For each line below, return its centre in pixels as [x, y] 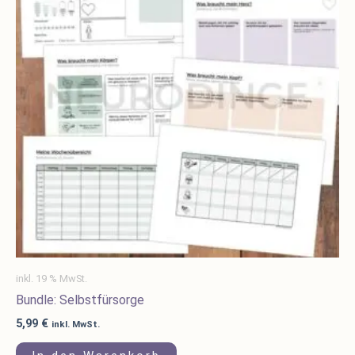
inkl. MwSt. [76, 324]
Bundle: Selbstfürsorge [80, 300]
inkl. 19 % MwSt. [52, 278]
